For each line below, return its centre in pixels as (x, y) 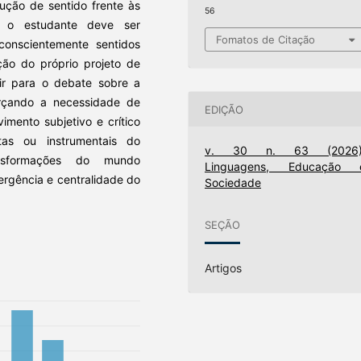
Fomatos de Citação (266, 40)
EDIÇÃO (224, 109)
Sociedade (233, 183)
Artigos (224, 268)
